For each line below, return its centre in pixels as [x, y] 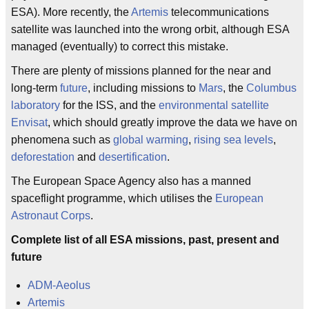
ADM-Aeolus [59, 285]
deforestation [43, 157]
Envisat [29, 122]
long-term [36, 88]
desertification [133, 157]
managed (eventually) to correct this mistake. [120, 47]
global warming [151, 140]
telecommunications [219, 12]
